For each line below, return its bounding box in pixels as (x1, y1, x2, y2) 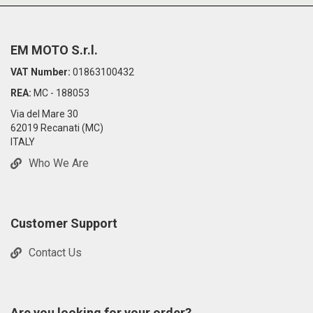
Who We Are (29, 156, 89, 170)
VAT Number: (10, 66, 71, 78)
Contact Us (29, 246, 82, 260)
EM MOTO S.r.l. (10, 43, 98, 57)
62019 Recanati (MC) (10, 122, 103, 133)
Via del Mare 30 (10, 108, 78, 119)
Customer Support (10, 216, 117, 231)
